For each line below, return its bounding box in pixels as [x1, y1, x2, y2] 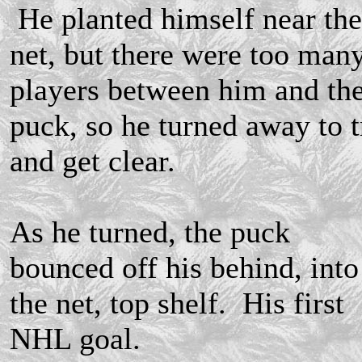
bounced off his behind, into [10, 250, 359, 284]
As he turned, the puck [10, 214, 290, 249]
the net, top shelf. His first [10, 285, 344, 320]
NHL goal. [10, 321, 141, 356]
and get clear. [10, 143, 175, 178]
